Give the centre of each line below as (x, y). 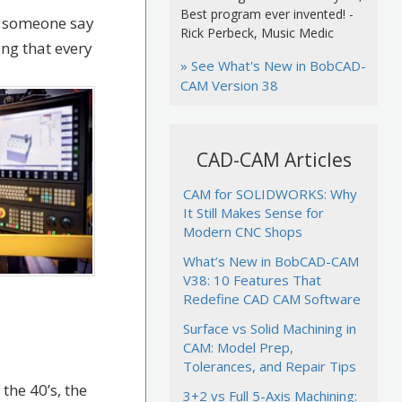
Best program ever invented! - (267, 14)
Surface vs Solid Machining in (270, 329)
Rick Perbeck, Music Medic (258, 33)
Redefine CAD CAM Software (272, 299)
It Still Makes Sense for (254, 213)
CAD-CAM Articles (274, 160)
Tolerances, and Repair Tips (270, 367)
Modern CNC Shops (243, 232)
